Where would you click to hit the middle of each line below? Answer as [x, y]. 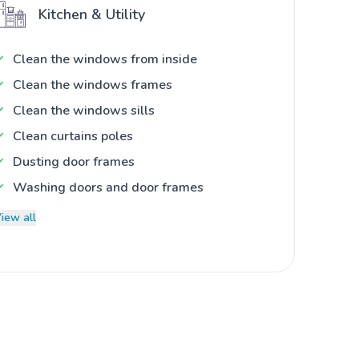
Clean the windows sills [84, 110]
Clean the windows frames [93, 85]
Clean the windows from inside [105, 59]
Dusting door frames [74, 161]
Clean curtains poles [73, 136]
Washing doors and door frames [108, 187]
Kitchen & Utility [92, 14]
